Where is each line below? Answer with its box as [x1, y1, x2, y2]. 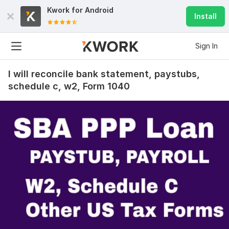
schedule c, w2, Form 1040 [8, 81, 130, 91]
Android [85, 6, 113, 14]
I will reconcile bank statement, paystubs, [8, 68, 200, 79]
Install [194, 12, 217, 20]
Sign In [195, 41, 218, 50]
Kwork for [47, 6, 85, 14]
